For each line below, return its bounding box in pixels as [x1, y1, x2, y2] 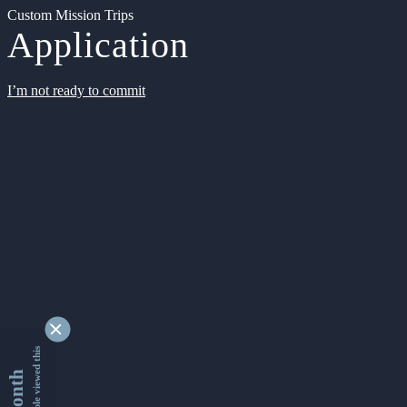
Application [7, 25, 189, 65]
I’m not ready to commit [7, 83, 145, 98]
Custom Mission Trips [7, 7, 134, 23]
